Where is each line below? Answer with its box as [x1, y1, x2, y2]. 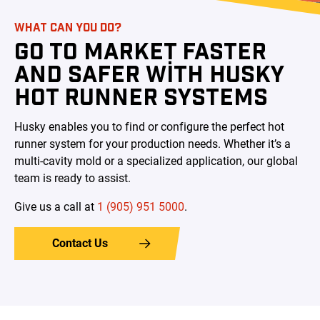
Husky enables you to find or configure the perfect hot [14, 119, 284, 134]
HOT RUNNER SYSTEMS [14, 81, 268, 109]
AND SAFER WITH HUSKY [14, 59, 284, 86]
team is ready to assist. [14, 171, 131, 185]
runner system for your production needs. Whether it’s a [14, 136, 291, 151]
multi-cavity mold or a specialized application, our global [14, 154, 298, 168]
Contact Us [51, 236, 108, 250]
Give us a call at [14, 199, 97, 214]
